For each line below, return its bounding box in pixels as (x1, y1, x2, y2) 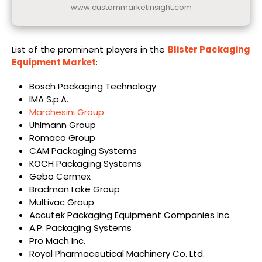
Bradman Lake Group (29, 182, 120, 195)
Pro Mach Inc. (29, 234, 85, 247)
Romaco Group (29, 131, 95, 144)
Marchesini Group (29, 105, 104, 118)
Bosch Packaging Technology (29, 80, 156, 92)
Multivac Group (29, 195, 94, 208)
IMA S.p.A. (29, 92, 68, 105)
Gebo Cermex (29, 170, 91, 182)
